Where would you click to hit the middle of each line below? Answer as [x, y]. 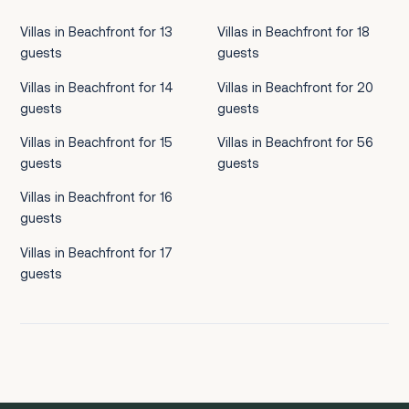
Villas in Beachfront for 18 [294, 32]
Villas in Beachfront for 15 [96, 142]
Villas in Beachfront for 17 [96, 252]
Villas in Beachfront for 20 [296, 87]
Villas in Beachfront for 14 [96, 87]
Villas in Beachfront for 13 [96, 32]
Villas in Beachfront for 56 [296, 142]
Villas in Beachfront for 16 [96, 197]
